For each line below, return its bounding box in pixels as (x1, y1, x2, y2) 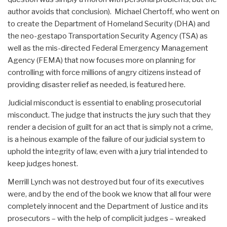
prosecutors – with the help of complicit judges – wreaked (8, 214, 206, 223)
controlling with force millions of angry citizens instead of (8, 68, 201, 77)
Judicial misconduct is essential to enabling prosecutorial (8, 98, 201, 107)
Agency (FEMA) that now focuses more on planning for (8, 56, 196, 65)
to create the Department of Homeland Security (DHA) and (8, 19, 210, 28)
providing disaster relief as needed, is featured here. (8, 80, 185, 89)
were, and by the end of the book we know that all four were (8, 190, 211, 199)
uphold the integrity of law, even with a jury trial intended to (8, 147, 208, 156)
